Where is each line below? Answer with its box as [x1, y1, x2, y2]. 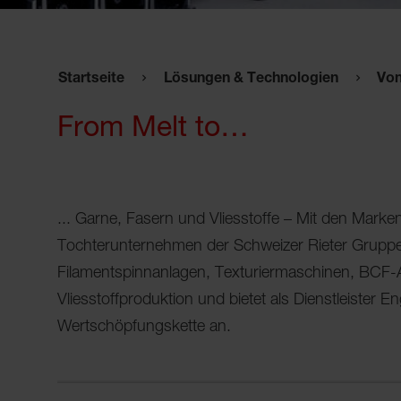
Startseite [58, 72, 124, 87]
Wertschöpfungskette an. [57, 319, 231, 336]
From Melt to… [57, 115, 249, 144]
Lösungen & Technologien [164, 72, 338, 87]
